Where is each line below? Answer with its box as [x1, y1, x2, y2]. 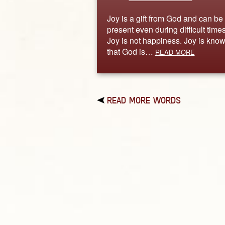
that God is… [106, 45, 155, 57]
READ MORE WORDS [106, 94, 181, 106]
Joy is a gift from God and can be [106, 12, 223, 24]
